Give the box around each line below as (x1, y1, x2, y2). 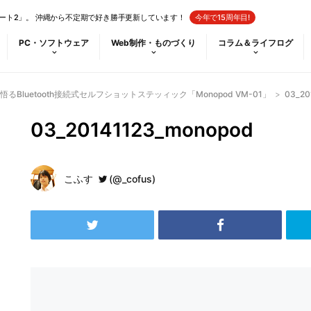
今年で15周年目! (194, 12, 251, 22)
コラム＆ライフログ (218, 37, 293, 48)
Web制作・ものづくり (111, 37, 196, 48)
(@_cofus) (109, 173, 155, 185)
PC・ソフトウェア (19, 37, 89, 48)
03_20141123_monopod (31, 118, 253, 142)
